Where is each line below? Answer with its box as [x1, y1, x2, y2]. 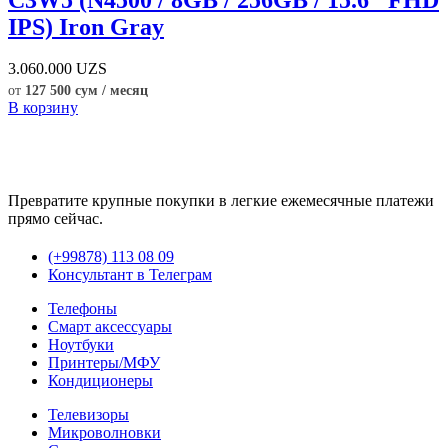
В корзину [8, 99, 78, 117]
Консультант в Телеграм [48, 266, 212, 284]
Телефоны [48, 300, 117, 318]
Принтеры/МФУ [48, 354, 160, 372]
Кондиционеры [48, 372, 153, 390]
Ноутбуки [48, 336, 114, 354]
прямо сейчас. [8, 210, 103, 228]
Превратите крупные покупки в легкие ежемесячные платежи [8, 192, 434, 210]
